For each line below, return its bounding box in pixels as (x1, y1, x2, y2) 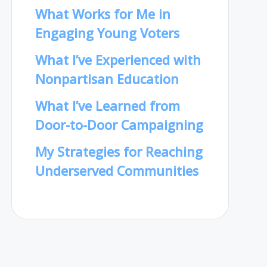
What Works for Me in (35, 5, 170, 23)
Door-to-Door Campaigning (35, 116, 203, 133)
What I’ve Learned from (35, 97, 180, 114)
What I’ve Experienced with (35, 51, 201, 69)
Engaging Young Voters (35, 24, 179, 42)
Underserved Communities (35, 162, 198, 179)
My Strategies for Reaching (35, 142, 203, 160)
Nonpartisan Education (35, 70, 179, 88)
